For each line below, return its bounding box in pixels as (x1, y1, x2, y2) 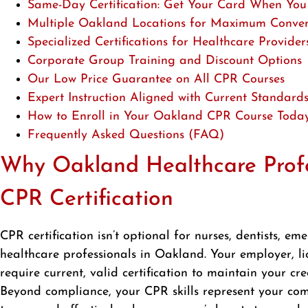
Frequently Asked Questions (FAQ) (27, 129, 224, 142)
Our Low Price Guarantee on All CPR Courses (27, 73, 285, 87)
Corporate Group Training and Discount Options (27, 54, 302, 68)
